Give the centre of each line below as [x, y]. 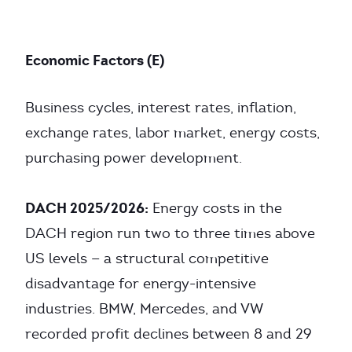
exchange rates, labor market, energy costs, [172, 133]
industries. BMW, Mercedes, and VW [144, 309]
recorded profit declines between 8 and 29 [169, 334]
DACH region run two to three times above [170, 233]
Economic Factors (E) [95, 60]
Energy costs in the [215, 208]
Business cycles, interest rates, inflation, [161, 108]
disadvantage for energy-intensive [141, 284]
